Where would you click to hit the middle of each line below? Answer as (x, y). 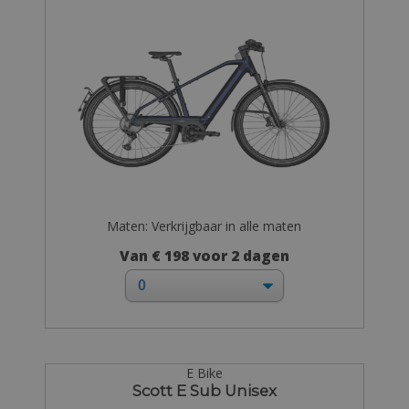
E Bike (204, 373)
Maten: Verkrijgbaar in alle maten (204, 225)
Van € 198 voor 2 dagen (204, 257)
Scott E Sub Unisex (204, 391)
